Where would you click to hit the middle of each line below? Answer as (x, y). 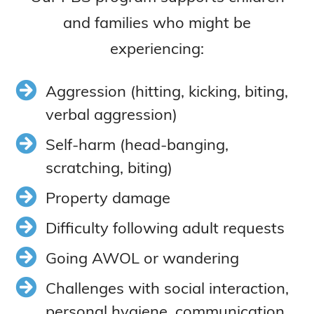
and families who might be (157, 22)
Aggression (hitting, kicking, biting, (166, 91)
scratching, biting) (109, 167)
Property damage (108, 197)
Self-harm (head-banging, (137, 144)
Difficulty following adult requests (165, 227)
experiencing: (157, 48)
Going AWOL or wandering (142, 258)
